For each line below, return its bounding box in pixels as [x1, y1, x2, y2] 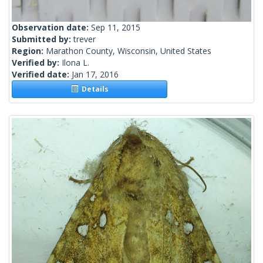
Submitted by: [12, 33, 73, 45]
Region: [12, 45, 46, 57]
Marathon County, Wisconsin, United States [46, 45, 211, 57]
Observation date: [12, 22, 91, 33]
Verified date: [12, 69, 72, 80]
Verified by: [12, 57, 62, 69]
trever [73, 33, 96, 45]
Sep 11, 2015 [91, 22, 140, 33]
